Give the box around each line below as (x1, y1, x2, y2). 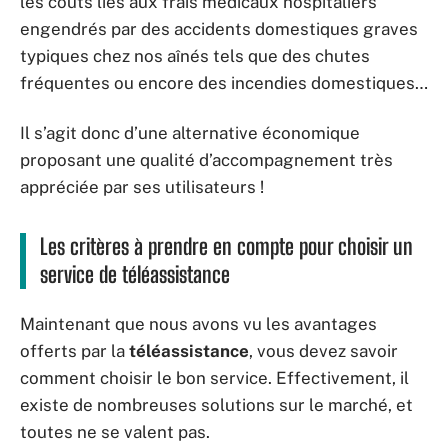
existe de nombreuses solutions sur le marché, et (20, 395, 413, 416)
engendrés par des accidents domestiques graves (20, 19, 418, 40)
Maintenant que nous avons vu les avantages (20, 314, 377, 335)
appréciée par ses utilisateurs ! (20, 176, 264, 197)
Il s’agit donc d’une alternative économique (20, 122, 360, 143)
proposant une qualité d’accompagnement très (20, 149, 393, 170)
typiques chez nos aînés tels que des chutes (20, 46, 370, 67)
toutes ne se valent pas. (20, 422, 210, 443)
